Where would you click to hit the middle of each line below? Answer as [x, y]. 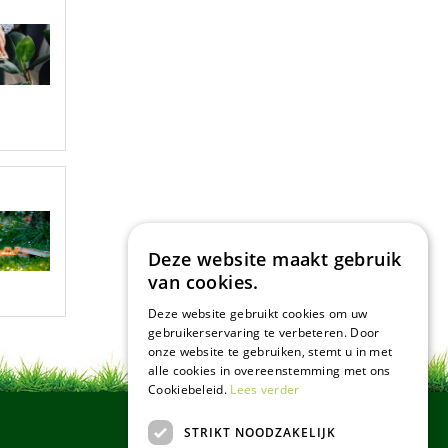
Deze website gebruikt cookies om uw [258, 313]
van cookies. [203, 282]
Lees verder [265, 389]
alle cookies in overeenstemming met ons [269, 370]
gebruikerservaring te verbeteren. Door [264, 332]
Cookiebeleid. [187, 389]
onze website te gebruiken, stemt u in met [270, 351]
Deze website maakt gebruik [275, 259]
